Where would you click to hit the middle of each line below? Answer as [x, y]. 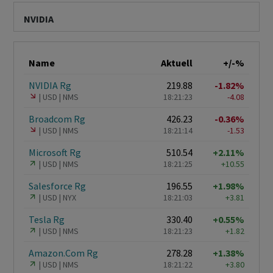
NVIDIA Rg [50, 86]
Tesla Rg [47, 220]
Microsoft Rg [55, 153]
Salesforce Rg [57, 186]
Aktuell [177, 63]
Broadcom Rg [57, 119]
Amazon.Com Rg [63, 253]
